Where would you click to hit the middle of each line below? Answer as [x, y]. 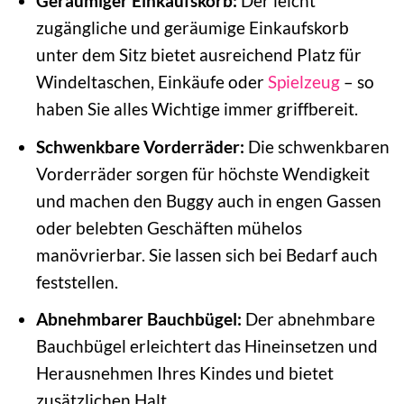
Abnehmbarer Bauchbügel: [138, 319]
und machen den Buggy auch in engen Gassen [208, 200]
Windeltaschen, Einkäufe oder [151, 82]
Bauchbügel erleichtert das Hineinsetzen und [207, 346]
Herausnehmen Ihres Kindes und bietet [184, 373]
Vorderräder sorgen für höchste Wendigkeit [202, 173]
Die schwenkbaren [317, 146]
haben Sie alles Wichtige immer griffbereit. [197, 109]
